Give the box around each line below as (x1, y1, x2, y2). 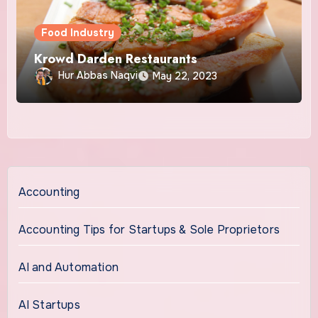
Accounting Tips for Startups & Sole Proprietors (18, 222, 280, 238)
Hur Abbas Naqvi (58, 68, 138, 82)
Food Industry (41, 26, 115, 39)
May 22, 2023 (153, 69, 218, 82)
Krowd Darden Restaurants (34, 49, 198, 68)
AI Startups (18, 297, 80, 313)
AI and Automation (18, 260, 119, 275)
